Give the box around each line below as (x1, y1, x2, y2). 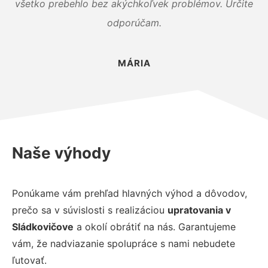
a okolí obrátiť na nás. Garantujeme (74, 220, 236, 233)
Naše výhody (12, 143, 111, 162)
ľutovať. (12, 254, 47, 266)
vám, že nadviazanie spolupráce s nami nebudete (12, 237, 235, 249)
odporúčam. (106, 16, 162, 29)
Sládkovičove (12, 220, 74, 233)
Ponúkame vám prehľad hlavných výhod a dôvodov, (12, 187, 247, 199)
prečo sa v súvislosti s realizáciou (12, 203, 167, 216)
